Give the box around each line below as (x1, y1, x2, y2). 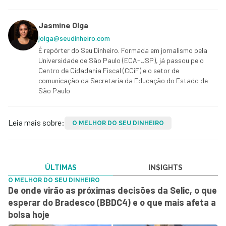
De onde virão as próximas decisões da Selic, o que (8, 185, 217, 196)
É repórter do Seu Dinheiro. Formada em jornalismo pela (38, 46, 207, 54)
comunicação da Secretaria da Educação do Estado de (38, 76, 208, 85)
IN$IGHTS (148, 163, 183, 172)
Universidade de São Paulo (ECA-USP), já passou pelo (38, 56, 204, 65)
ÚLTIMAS (44, 163, 77, 172)
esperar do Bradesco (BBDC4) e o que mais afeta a (8, 197, 216, 208)
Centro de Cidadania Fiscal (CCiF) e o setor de (38, 66, 179, 75)
